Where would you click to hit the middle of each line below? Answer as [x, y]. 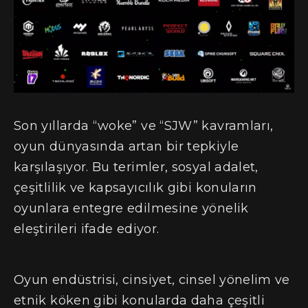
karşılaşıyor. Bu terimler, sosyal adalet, [136, 167]
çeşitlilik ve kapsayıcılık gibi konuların [135, 188]
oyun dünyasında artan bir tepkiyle [126, 147]
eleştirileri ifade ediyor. [87, 229]
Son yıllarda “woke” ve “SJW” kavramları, [144, 126]
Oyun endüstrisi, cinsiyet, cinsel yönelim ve [152, 279]
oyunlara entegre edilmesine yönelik [131, 209]
